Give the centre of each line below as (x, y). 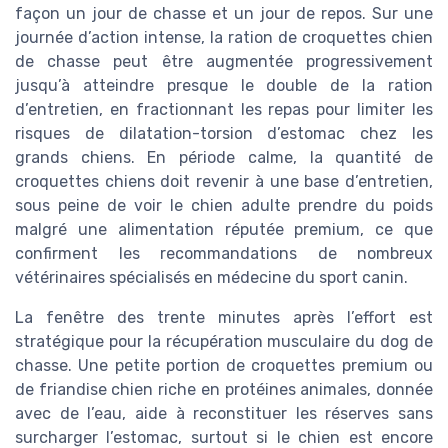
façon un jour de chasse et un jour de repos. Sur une (224, 14)
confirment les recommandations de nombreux (224, 254)
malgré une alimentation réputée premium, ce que (224, 230)
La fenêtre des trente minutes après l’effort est (224, 318)
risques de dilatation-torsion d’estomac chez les (224, 134)
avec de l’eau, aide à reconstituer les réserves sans (224, 414)
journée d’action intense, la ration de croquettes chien (224, 38)
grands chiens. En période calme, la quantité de (224, 158)
